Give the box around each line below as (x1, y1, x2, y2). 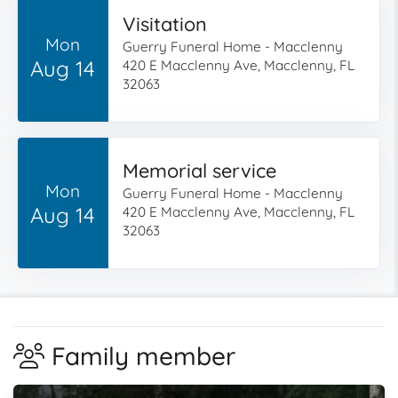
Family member (52, 340, 235, 371)
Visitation (122, 12, 207, 36)
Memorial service (122, 158, 276, 182)
